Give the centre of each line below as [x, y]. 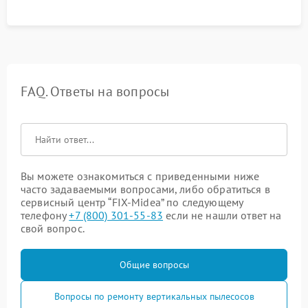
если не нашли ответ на [222, 215]
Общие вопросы [154, 265]
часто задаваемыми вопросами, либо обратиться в [145, 189]
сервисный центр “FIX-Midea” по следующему [132, 202]
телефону [45, 215]
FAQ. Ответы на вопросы [95, 91]
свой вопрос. [53, 228]
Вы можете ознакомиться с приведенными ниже [140, 176]
